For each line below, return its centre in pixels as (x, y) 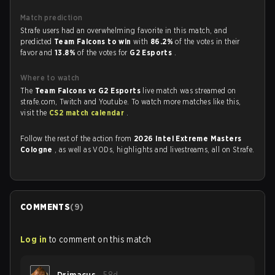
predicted (37, 41)
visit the (35, 113)
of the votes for (104, 52)
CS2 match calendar (88, 113)
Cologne (38, 149)
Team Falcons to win (94, 41)
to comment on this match (100, 239)
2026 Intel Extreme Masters (188, 138)
